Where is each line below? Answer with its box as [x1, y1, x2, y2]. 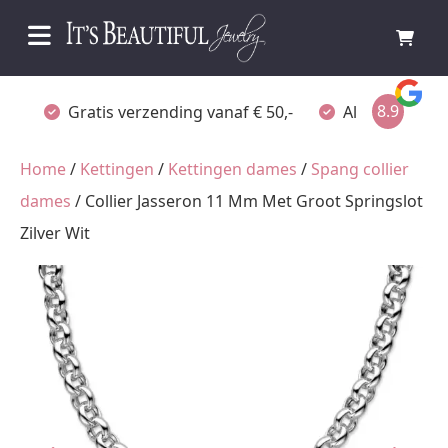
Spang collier [311, 158, 409, 180]
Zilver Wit [20, 222, 90, 244]
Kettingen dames [168, 158, 297, 180]
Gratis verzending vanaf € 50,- [68, 100, 293, 123]
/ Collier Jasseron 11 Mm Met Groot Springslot [71, 190, 423, 212]
